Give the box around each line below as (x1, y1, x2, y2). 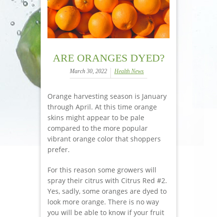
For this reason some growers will (47, 165, 156, 174)
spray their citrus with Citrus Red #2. (47, 175, 167, 185)
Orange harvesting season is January (47, 91, 167, 101)
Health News (114, 67, 144, 75)
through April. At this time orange (47, 102, 157, 111)
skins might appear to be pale (47, 112, 144, 122)
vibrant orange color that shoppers (47, 134, 161, 143)
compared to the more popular (47, 123, 148, 133)
